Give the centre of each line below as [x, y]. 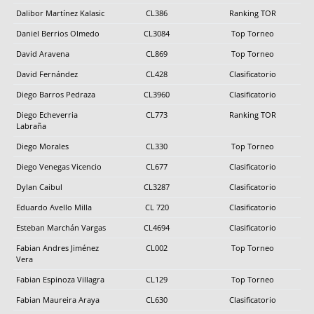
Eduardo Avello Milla [54, 207]
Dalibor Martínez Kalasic [60, 13]
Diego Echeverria [47, 114]
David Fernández [47, 74]
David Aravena [43, 53]
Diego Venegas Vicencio [59, 166]
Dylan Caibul [39, 186]
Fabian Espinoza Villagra [60, 279]
